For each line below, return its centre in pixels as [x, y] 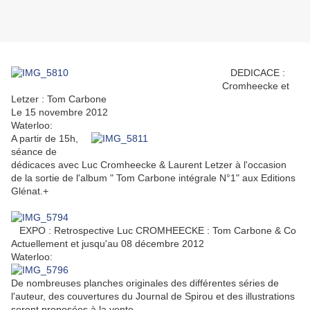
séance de [34, 152]
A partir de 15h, [45, 139]
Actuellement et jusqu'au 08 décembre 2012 [108, 244]
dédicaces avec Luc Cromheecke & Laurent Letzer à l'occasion [149, 165]
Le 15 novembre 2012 [60, 112]
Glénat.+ [30, 191]
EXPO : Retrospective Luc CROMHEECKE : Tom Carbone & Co [154, 231]
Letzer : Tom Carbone [59, 99]
